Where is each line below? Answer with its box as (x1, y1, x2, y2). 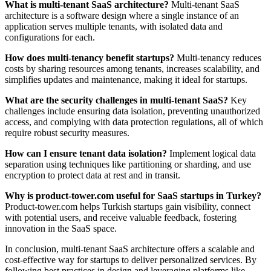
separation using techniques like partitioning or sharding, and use (5, 158, 251, 169)
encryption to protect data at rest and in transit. (5, 169, 180, 180)
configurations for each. (5, 31, 95, 42)
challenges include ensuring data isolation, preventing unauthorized (5, 105, 260, 116)
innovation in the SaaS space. (5, 223, 117, 233)
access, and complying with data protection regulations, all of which (5, 116, 263, 127)
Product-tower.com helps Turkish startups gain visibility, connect (5, 201, 250, 212)
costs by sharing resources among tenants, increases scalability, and (5, 63, 260, 74)
